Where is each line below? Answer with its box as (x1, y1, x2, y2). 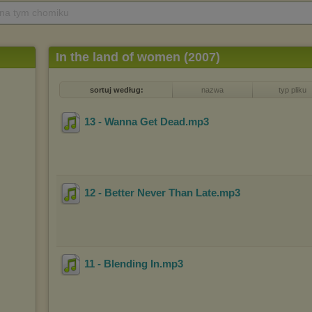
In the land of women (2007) (56, 50, 220, 64)
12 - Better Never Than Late (84, 187, 217, 199)
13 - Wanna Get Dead (84, 116, 185, 128)
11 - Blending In (84, 258, 159, 270)
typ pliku (278, 86, 306, 94)
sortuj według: (89, 86, 143, 94)
